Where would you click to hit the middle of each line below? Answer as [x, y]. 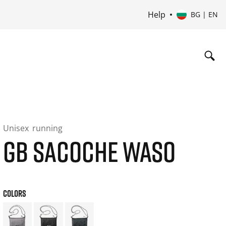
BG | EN [204, 14]
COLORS [14, 193]
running [47, 128]
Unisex [17, 128]
